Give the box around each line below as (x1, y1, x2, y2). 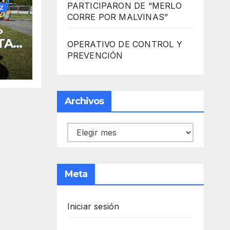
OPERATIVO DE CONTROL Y (67, 39, 182, 50)
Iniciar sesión (67, 201, 120, 212)
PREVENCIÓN (67, 50, 123, 61)
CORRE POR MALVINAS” (67, 12, 168, 23)
